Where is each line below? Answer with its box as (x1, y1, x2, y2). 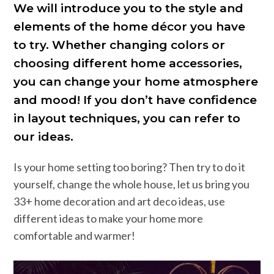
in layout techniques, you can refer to (13, 111, 240, 126)
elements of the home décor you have (13, 20, 245, 34)
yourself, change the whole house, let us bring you (13, 177, 250, 191)
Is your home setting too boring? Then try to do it (13, 160, 245, 174)
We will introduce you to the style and (13, 1, 243, 16)
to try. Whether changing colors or (13, 38, 225, 53)
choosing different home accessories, (13, 56, 242, 71)
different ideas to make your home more (13, 212, 203, 226)
